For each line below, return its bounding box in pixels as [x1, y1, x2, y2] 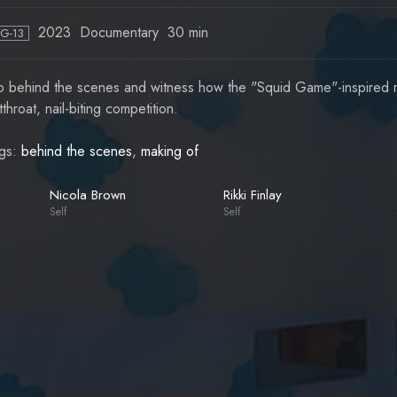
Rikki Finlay [222, 185, 282, 205]
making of [140, 141, 198, 161]
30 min [167, 22, 208, 43]
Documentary [79, 22, 159, 43]
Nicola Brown [49, 185, 126, 205]
